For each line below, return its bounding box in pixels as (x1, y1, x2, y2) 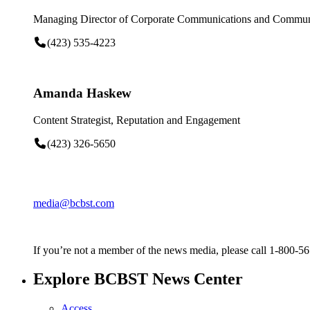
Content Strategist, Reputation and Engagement (33, 113, 240, 126)
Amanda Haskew (33, 85, 131, 100)
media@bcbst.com (33, 197, 114, 209)
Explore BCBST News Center (33, 270, 243, 289)
